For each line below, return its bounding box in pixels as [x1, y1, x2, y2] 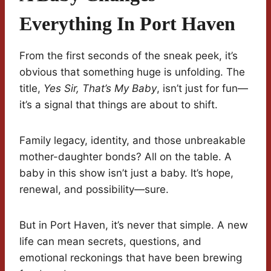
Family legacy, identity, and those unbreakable [19, 134, 246, 147]
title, [19, 82, 44, 95]
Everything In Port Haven [19, 13, 235, 35]
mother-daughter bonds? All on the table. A [19, 151, 232, 163]
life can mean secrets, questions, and [19, 235, 201, 248]
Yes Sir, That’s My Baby [44, 82, 157, 95]
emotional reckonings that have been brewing [19, 252, 242, 264]
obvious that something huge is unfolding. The [19, 66, 245, 79]
